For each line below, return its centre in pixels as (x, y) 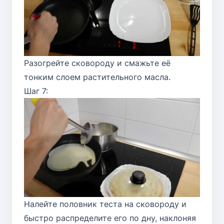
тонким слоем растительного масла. (97, 77)
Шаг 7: (36, 91)
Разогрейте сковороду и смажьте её (97, 63)
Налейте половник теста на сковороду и (105, 204)
